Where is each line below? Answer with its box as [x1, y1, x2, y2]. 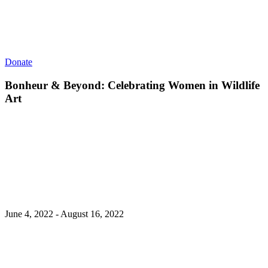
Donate [5, 57, 32, 68]
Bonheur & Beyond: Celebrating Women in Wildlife [5, 78, 260, 92]
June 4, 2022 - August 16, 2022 [5, 208, 124, 219]
